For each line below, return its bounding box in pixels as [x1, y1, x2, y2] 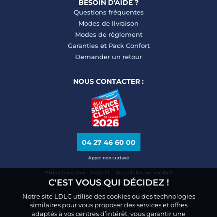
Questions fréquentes [73, 8, 144, 16]
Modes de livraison [78, 19, 139, 27]
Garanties [67, 42, 98, 49]
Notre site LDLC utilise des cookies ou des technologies [22, 192, 195, 200]
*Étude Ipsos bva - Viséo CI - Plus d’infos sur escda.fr [44, 169, 173, 176]
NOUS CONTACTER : [73, 77, 144, 86]
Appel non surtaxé [88, 155, 129, 160]
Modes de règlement [75, 31, 142, 38]
